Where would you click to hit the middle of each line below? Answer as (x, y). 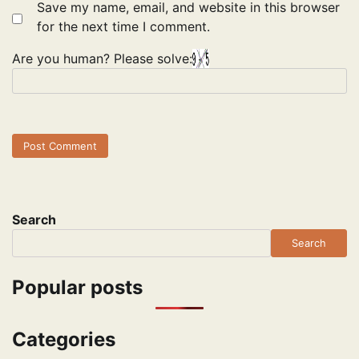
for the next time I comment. (123, 27)
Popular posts (77, 287)
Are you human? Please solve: (102, 59)
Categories (64, 339)
